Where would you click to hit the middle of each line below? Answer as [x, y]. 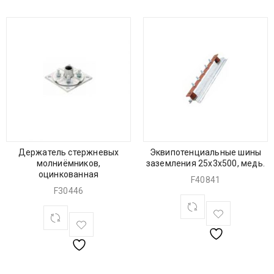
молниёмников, [68, 163]
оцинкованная [68, 174]
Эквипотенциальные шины [206, 152]
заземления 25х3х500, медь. [206, 163]
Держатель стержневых [68, 152]
